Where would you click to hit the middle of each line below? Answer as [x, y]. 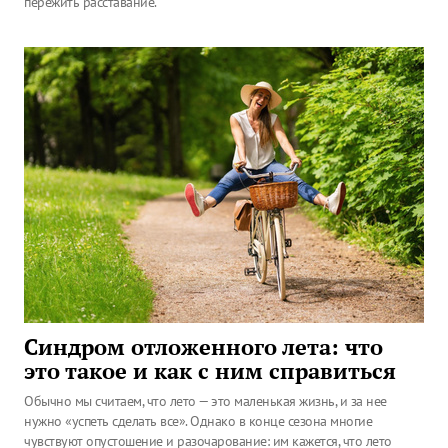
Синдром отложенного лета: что [203, 347]
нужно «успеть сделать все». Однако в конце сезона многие [198, 421]
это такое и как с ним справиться [210, 371]
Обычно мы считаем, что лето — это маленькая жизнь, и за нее [205, 401]
